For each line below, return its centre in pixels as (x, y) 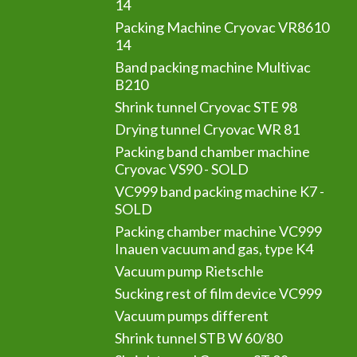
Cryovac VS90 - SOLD (182, 169)
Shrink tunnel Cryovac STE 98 (206, 107)
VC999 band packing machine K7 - (220, 191)
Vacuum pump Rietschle (190, 271)
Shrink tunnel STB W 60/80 (199, 338)
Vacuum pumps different (192, 316)
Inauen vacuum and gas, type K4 (214, 249)
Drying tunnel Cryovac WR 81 (208, 129)
